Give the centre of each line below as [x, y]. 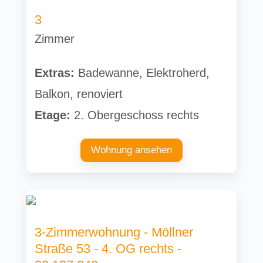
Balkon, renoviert [79, 94]
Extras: [55, 73]
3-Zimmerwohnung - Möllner [114, 232]
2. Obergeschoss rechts [135, 115]
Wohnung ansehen [131, 150]
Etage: [53, 115]
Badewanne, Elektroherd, [142, 73]
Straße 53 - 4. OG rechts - [108, 249]
